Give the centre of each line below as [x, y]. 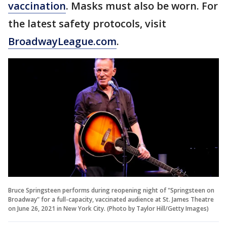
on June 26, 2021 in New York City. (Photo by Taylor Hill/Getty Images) [108, 208]
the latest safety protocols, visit [87, 24]
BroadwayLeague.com [62, 41]
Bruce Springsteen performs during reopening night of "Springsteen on [111, 190]
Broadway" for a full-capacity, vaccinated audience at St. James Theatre [111, 199]
